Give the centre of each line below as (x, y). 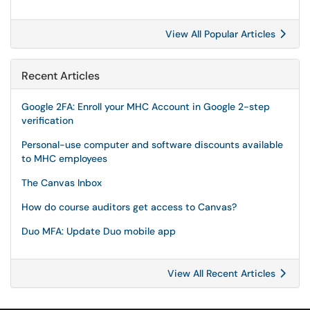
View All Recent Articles (223, 273)
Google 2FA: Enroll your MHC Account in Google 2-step (146, 107)
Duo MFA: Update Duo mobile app (99, 231)
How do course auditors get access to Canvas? (129, 207)
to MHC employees (64, 158)
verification (47, 120)
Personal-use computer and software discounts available (152, 145)
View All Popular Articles (222, 34)
